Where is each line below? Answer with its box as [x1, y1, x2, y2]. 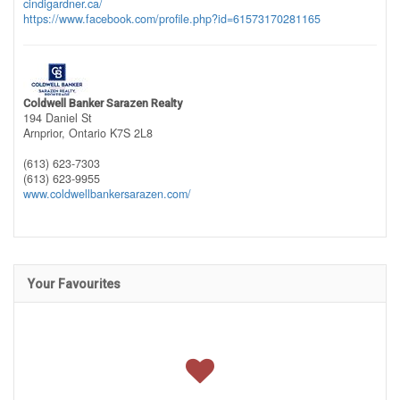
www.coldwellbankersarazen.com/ [23, 186, 191, 203]
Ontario [69, 125, 106, 142]
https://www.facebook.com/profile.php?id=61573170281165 [23, 11, 321, 28]
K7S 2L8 [110, 125, 153, 142]
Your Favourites [28, 277, 121, 292]
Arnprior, [23, 125, 69, 142]
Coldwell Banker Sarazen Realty [23, 96, 182, 111]
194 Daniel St [23, 110, 92, 127]
